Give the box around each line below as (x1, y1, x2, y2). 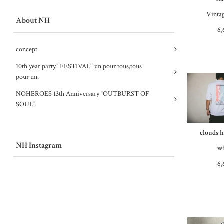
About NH (15, 15, 50, 26)
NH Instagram (15, 140, 62, 151)
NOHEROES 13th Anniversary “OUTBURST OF (15, 89, 149, 98)
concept (15, 44, 37, 54)
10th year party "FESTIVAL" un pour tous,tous (15, 61, 142, 71)
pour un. (15, 72, 39, 81)
